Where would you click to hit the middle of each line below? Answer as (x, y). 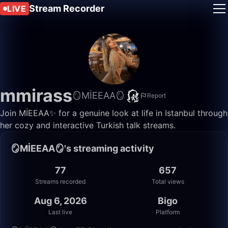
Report (156, 95)
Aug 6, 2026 (60, 201)
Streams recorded (60, 181)
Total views (168, 181)
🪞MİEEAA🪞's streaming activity (82, 148)
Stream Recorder (67, 8)
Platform (168, 212)
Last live (60, 212)
